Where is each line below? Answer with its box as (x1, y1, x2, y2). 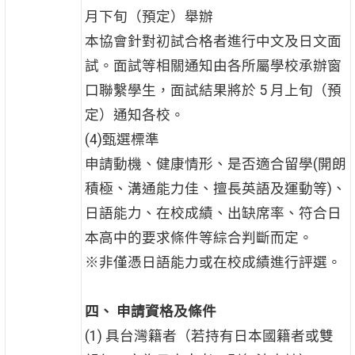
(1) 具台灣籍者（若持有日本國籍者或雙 (84, 328, 334, 345)
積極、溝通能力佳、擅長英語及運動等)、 (84, 181, 346, 197)
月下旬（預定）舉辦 (84, 9, 213, 25)
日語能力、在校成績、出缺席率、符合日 (84, 205, 342, 222)
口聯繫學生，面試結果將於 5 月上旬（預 (84, 82, 342, 99)
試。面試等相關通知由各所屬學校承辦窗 (84, 58, 342, 74)
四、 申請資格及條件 (84, 303, 216, 320)
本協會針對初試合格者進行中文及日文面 (84, 33, 342, 50)
